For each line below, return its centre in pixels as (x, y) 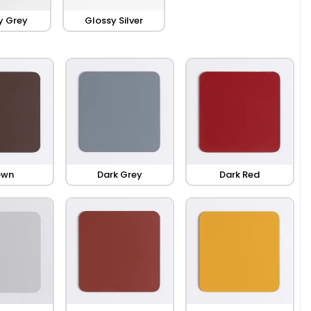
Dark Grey (119, 175)
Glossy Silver (114, 21)
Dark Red (240, 175)
